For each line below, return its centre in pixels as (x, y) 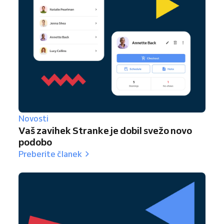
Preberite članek (50, 153)
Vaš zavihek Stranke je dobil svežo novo (105, 130)
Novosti (33, 118)
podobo (35, 142)
